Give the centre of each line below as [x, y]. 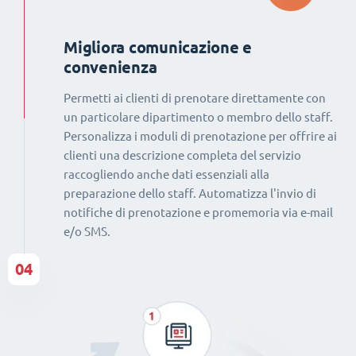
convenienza [110, 67]
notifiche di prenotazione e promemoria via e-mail [198, 212]
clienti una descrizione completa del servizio [182, 155]
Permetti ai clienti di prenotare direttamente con [195, 98]
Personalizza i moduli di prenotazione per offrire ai [200, 136]
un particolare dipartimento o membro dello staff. [198, 117]
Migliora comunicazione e [158, 47]
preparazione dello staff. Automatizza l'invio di [190, 193]
